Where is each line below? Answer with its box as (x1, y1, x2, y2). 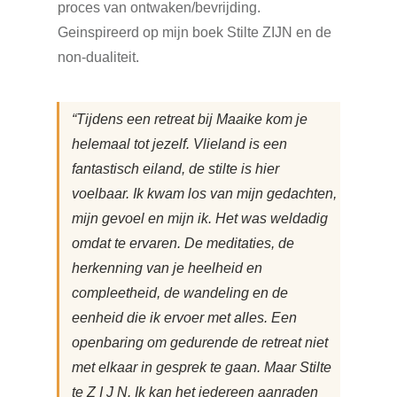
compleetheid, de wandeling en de (72, 285, 288, 300)
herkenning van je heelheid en (72, 261, 262, 276)
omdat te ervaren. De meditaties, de (72, 236, 294, 251)
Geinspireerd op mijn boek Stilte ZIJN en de (58, 25, 331, 40)
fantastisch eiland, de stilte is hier (72, 161, 279, 176)
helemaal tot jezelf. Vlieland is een (72, 136, 287, 152)
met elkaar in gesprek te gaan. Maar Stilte (72, 360, 331, 375)
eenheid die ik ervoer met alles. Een (72, 310, 297, 325)
